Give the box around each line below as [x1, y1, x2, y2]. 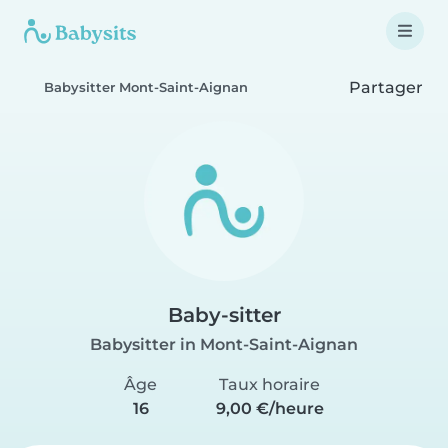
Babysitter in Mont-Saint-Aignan [90, 335, 358, 354]
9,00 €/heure [215, 399, 324, 418]
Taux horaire [219, 375, 321, 394]
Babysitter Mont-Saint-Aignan [44, 80, 248, 95]
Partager [345, 77, 423, 97]
